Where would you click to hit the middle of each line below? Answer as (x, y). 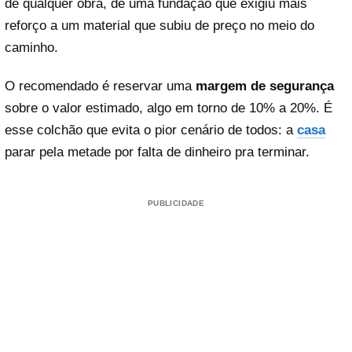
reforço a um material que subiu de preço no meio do (159, 25)
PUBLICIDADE (176, 203)
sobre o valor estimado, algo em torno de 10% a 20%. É (169, 108)
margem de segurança (265, 86)
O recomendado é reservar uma (100, 86)
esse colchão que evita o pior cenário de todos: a (151, 130)
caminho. (31, 47)
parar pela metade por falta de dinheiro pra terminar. (157, 152)
